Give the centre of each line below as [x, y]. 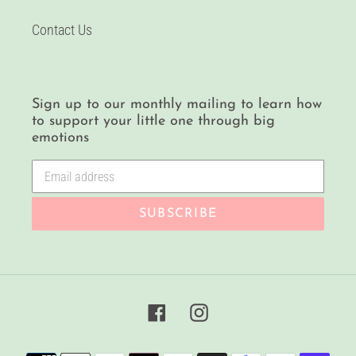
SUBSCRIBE [178, 214]
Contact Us [62, 29]
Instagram [235, 310]
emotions [60, 137]
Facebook [192, 310]
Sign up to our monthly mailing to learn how [177, 104]
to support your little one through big [153, 121]
